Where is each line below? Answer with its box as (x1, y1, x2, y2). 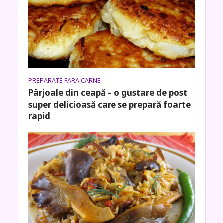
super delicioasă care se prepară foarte (28, 98, 191, 110)
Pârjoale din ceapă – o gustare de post (28, 86, 187, 98)
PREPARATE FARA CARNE (28, 76, 101, 85)
